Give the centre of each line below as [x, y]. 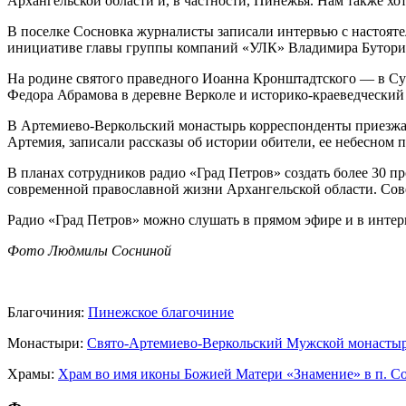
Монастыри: [47, 343]
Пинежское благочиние [161, 312]
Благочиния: [48, 312]
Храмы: [33, 373]
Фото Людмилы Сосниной [89, 250]
